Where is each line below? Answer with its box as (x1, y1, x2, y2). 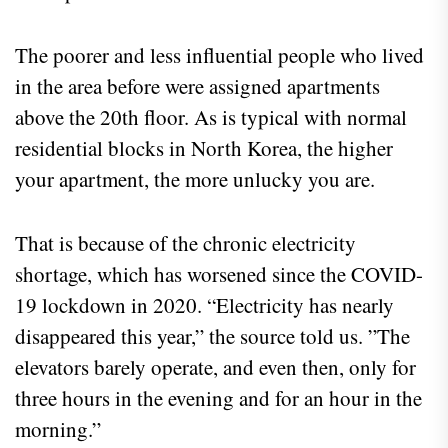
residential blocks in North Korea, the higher (15, 134, 393, 163)
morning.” (15, 415, 101, 444)
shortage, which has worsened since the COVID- (15, 260, 423, 289)
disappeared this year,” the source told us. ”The (15, 322, 410, 351)
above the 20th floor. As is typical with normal (15, 103, 407, 132)
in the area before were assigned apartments (15, 72, 380, 101)
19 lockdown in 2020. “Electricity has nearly (15, 291, 394, 320)
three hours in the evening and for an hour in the (15, 384, 422, 413)
